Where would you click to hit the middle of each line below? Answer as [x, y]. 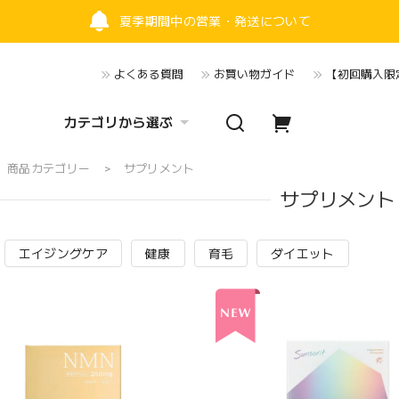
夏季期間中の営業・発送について [215, 21]
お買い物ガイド [255, 74]
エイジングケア [63, 254]
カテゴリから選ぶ [118, 123]
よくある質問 [149, 74]
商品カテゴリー [49, 169]
